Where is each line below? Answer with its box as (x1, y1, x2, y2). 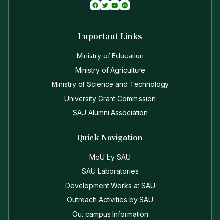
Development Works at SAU (65, 181, 155, 190)
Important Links (78, 31, 142, 42)
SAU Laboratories (82, 167, 138, 176)
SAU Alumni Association (72, 109, 148, 117)
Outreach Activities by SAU (67, 195, 153, 204)
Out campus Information (72, 210, 148, 219)
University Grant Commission (64, 94, 156, 103)
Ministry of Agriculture (75, 66, 145, 75)
